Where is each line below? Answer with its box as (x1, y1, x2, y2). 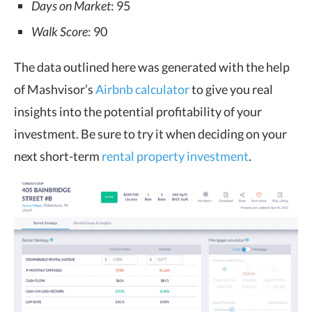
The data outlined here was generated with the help (14, 59, 290, 75)
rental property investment (102, 148, 249, 164)
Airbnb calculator (95, 81, 189, 97)
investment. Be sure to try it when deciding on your (14, 126, 287, 141)
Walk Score (31, 24, 88, 39)
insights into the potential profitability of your (14, 104, 262, 119)
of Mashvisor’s (14, 81, 95, 97)
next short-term (14, 148, 102, 164)
